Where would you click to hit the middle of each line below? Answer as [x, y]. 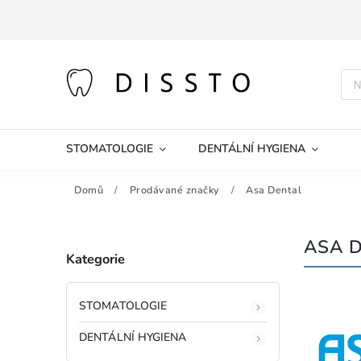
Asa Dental [274, 190]
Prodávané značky [174, 190]
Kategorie [95, 259]
